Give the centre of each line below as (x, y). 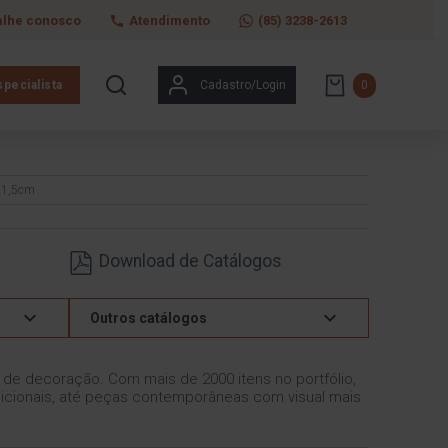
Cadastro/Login (243, 85)
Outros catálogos (148, 317)
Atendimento (169, 20)
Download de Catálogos (190, 261)
